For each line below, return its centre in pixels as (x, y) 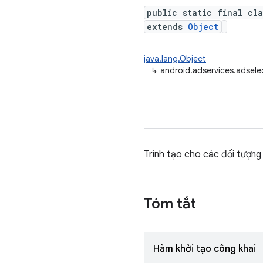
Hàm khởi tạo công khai (205, 249)
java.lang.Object (175, 59)
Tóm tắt (170, 204)
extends (167, 27)
